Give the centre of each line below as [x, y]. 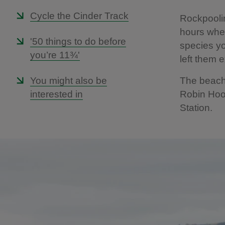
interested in [57, 94]
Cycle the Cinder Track [79, 16]
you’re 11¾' [55, 55]
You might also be [69, 81]
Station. [196, 108]
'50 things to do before [78, 41]
